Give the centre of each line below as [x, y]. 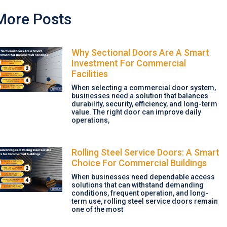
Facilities [89, 73]
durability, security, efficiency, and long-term [144, 104]
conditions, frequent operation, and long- [140, 193]
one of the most [97, 209]
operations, [90, 120]
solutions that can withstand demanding [137, 185]
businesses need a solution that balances [140, 96]
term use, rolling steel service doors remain [144, 201]
